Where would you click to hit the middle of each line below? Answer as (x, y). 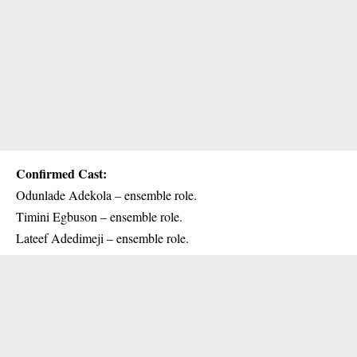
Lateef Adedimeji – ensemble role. (102, 237)
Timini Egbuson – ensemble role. (99, 216)
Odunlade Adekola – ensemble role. (106, 194)
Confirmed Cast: (61, 173)
